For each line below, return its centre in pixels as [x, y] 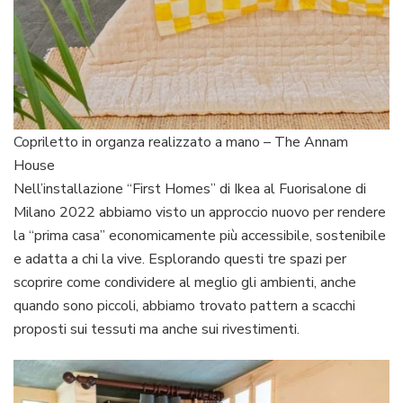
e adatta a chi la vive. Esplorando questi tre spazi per [180, 259]
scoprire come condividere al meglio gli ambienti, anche [185, 282]
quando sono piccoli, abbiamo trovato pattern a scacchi [184, 305]
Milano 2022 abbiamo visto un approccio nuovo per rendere [200, 212]
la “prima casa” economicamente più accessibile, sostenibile [200, 235]
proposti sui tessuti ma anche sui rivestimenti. [157, 329]
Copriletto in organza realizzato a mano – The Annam [181, 142]
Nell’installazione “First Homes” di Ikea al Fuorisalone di [190, 188]
